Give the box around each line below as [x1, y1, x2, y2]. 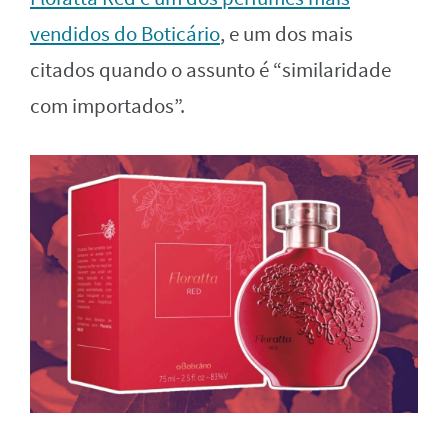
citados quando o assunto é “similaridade [30, 56, 391, 84]
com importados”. [30, 92, 185, 120]
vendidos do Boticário [30, 20, 220, 48]
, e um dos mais [220, 20, 353, 48]
